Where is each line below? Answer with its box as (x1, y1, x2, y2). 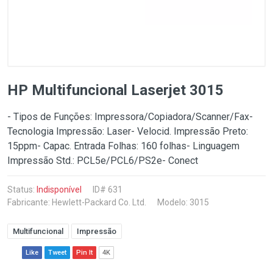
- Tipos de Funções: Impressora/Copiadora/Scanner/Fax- (7, 111, 253, 122)
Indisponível (37, 185, 82, 194)
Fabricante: (7, 197, 52, 207)
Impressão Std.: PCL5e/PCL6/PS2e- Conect (7, 155, 198, 166)
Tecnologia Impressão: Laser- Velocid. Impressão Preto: (7, 126, 248, 137)
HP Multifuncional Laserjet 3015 (7, 82, 224, 99)
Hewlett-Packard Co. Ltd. (52, 197, 146, 207)
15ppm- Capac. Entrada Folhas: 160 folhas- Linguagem (7, 140, 239, 152)
